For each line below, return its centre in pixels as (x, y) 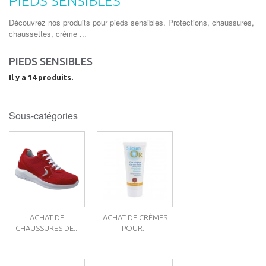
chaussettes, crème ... (48, 34)
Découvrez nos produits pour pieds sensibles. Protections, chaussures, (132, 22)
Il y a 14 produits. (41, 77)
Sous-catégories (43, 115)
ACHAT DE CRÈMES (135, 217)
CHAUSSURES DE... (47, 228)
